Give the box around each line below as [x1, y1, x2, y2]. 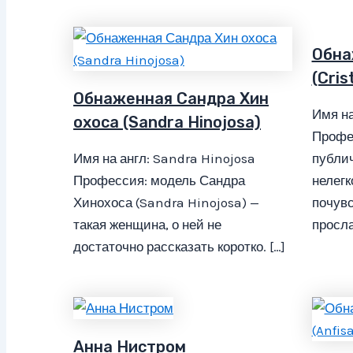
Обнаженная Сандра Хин [73, 88, 269, 108]
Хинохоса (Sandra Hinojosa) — [73, 194, 259, 210]
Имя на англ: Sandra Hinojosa [73, 150, 255, 166]
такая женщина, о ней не [73, 216, 221, 232]
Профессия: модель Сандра [73, 172, 245, 188]
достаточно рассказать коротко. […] [73, 238, 285, 255]
